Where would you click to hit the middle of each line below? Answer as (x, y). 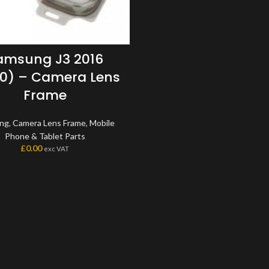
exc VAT (57, 148)
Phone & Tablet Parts (45, 136)
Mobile (102, 122)
